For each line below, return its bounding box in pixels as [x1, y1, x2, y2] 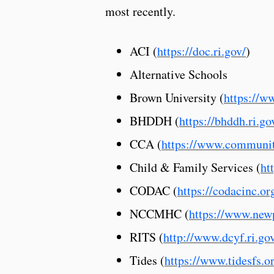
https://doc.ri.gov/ [157, 42, 246, 59]
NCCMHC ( [130, 205, 189, 222]
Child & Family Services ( [130, 158, 261, 176]
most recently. [105, 2, 176, 20]
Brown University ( [130, 89, 224, 106]
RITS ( [130, 228, 163, 245]
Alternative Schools [130, 65, 228, 83]
